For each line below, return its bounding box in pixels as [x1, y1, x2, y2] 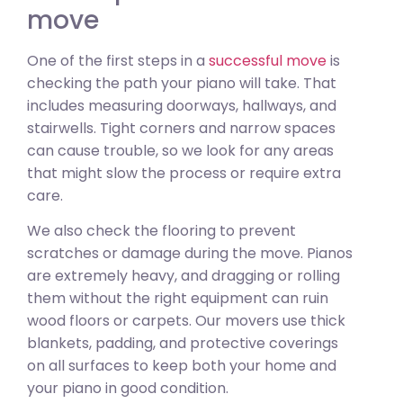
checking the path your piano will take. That [27, 72, 336, 94]
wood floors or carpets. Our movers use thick [27, 309, 345, 331]
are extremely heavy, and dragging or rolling [27, 264, 340, 286]
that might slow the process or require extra [27, 162, 341, 184]
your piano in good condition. [27, 377, 228, 399]
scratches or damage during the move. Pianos [27, 242, 353, 264]
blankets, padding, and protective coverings [27, 332, 338, 354]
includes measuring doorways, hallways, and [27, 94, 336, 116]
